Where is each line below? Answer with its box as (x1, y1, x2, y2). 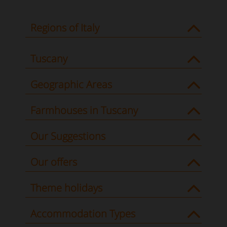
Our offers (30, 155, 77, 169)
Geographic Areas (30, 78, 112, 91)
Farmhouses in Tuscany (30, 103, 138, 117)
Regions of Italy (30, 21, 99, 34)
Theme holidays (30, 181, 102, 195)
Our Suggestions (30, 129, 105, 143)
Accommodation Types (30, 207, 135, 220)
